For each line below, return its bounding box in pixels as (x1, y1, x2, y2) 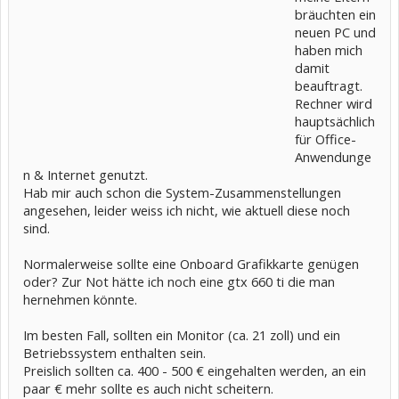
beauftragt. (295, 77, 362, 94)
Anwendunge (295, 148, 371, 166)
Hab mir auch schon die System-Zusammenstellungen (23, 183, 341, 201)
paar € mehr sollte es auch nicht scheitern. (23, 379, 273, 397)
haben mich (295, 41, 362, 59)
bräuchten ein (295, 5, 376, 23)
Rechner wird (295, 94, 372, 112)
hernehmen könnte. (23, 290, 137, 308)
